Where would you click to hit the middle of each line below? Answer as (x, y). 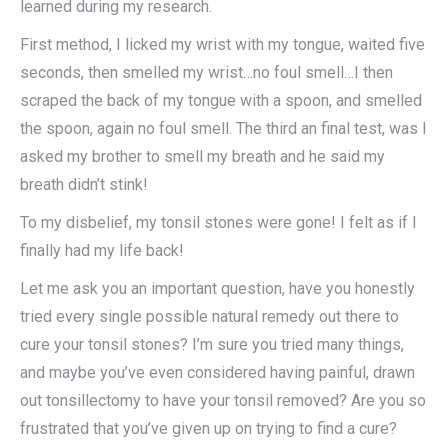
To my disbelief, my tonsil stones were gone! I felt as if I (218, 223)
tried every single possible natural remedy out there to (209, 317)
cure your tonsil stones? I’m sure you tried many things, (212, 345)
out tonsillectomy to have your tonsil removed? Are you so (223, 401)
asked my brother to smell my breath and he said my (202, 157)
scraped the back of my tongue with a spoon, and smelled (221, 101)
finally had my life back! (102, 251)
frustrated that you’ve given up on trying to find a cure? (208, 429)
